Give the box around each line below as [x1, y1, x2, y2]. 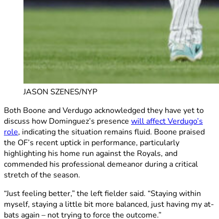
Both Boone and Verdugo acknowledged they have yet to [4, 105, 204, 116]
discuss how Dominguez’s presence [4, 116, 131, 127]
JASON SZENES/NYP [23, 87, 97, 98]
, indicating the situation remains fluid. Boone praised [18, 127, 205, 138]
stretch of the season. [4, 170, 80, 181]
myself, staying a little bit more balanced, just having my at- [4, 199, 214, 210]
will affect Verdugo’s [131, 116, 203, 127]
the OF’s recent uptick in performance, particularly [4, 137, 179, 149]
